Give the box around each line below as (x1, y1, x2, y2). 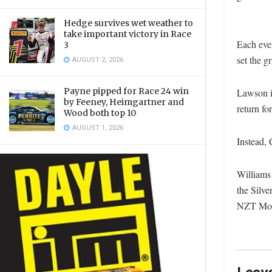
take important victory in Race (64, 29, 191, 39)
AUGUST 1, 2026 (70, 123, 123, 133)
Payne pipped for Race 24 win (64, 86, 189, 97)
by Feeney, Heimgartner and (64, 97, 184, 107)
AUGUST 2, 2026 (70, 55, 123, 65)
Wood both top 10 (64, 107, 136, 118)
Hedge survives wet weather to (64, 18, 193, 29)
